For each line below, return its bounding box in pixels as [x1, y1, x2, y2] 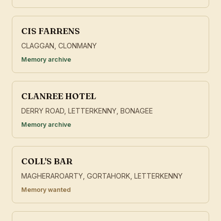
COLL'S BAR [21, 156, 73, 167]
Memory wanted [21, 186, 71, 194]
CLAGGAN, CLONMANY [21, 41, 97, 50]
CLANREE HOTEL [21, 91, 96, 102]
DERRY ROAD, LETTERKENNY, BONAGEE [21, 107, 153, 115]
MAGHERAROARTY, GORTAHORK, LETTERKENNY [21, 172, 183, 181]
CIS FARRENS [21, 26, 80, 37]
